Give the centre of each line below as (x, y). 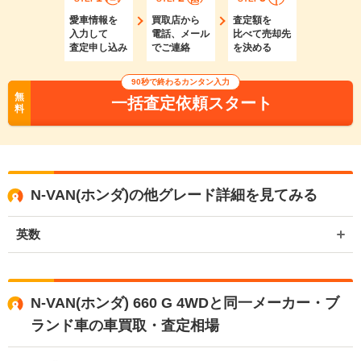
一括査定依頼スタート (192, 103)
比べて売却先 (262, 33)
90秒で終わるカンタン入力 (180, 81)
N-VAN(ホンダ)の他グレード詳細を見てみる (174, 195)
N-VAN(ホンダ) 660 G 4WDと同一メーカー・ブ (185, 303)
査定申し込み (98, 47)
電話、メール (180, 33)
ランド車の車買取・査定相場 (125, 325)
